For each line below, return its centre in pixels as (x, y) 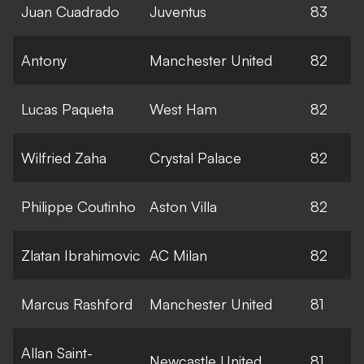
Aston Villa (183, 206)
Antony (44, 60)
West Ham (183, 108)
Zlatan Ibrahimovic (81, 255)
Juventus (178, 11)
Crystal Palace (195, 157)
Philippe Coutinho (78, 206)
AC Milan (178, 255)
